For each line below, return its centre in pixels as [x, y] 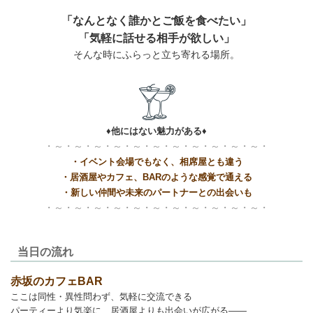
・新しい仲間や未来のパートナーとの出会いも [156, 192]
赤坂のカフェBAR [57, 281]
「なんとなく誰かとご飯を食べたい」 [156, 20]
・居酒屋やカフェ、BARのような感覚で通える [156, 177]
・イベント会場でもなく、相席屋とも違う [156, 161]
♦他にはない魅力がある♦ [156, 131]
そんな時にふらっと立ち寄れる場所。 [156, 54]
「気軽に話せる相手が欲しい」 [156, 38]
